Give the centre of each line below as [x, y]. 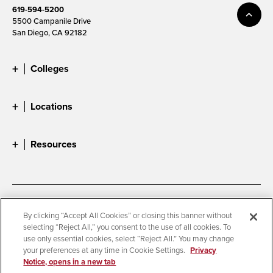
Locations [51, 106]
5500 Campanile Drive [51, 20]
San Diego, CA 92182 [50, 32]
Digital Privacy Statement [55, 228]
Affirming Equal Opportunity [164, 266]
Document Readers [106, 209]
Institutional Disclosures [152, 247]
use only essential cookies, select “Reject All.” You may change [129, 238]
